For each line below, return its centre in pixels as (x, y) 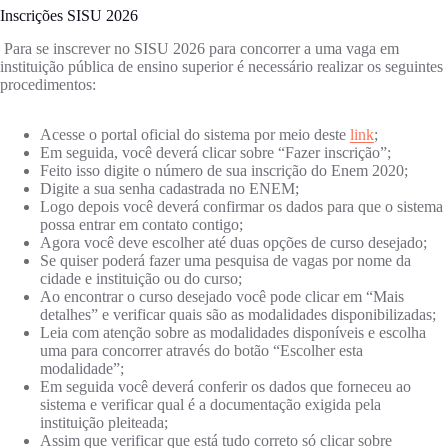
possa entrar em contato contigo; (141, 225)
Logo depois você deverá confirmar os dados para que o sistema (241, 207)
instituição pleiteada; (104, 423)
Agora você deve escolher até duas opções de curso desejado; (233, 243)
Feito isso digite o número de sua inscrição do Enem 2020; (224, 171)
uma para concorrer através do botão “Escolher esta (201, 351)
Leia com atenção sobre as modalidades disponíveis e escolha (233, 333)
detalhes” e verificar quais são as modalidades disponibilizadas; (238, 315)
